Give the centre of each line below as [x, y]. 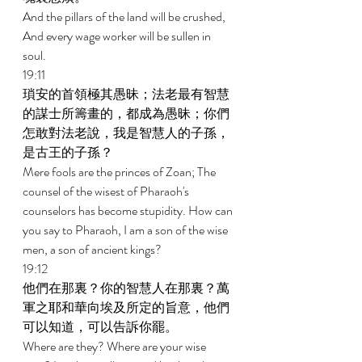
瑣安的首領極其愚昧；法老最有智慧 [126, 94]
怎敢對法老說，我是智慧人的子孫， [126, 133]
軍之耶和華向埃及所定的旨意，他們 [126, 307]
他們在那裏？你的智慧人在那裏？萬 [126, 288]
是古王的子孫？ [69, 152]
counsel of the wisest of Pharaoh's [107, 191]
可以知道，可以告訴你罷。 [101, 327]
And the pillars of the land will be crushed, [125, 17]
